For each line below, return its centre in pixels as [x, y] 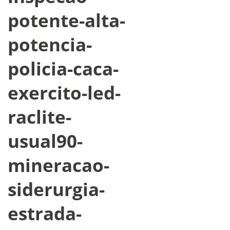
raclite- [40, 117]
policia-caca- [63, 68]
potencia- [50, 44]
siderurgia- [56, 189]
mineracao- [59, 165]
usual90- [45, 141]
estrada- [45, 213]
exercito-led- [64, 92]
